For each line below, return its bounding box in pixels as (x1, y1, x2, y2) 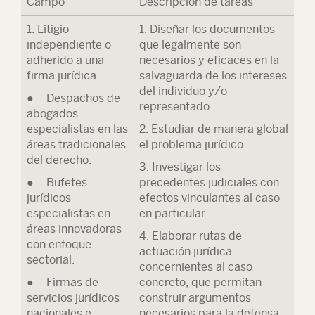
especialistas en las (27, 122, 128, 136)
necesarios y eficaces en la (139, 53, 279, 67)
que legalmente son (139, 38, 241, 51)
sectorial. (27, 253, 75, 266)
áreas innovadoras (27, 222, 122, 236)
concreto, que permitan (139, 276, 262, 289)
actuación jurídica (139, 245, 232, 258)
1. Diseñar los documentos (139, 22, 275, 36)
